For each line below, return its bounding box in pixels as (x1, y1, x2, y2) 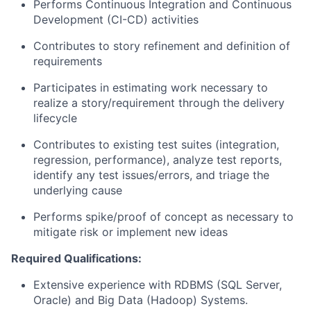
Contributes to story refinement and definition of (33, 39, 290, 53)
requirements (33, 54, 102, 68)
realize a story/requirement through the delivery (33, 96, 285, 110)
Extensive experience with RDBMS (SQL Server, (33, 278, 282, 292)
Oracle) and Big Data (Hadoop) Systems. (33, 293, 248, 307)
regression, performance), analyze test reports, (33, 153, 282, 167)
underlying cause (33, 183, 122, 197)
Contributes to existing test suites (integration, (33, 137, 279, 151)
